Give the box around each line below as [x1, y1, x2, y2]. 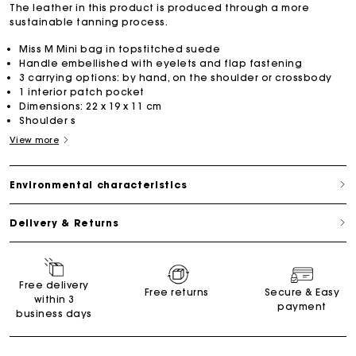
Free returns [144, 285, 212, 298]
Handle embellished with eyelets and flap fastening [19, 56, 302, 69]
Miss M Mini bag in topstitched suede [19, 42, 220, 55]
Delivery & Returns [10, 216, 119, 229]
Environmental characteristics [10, 178, 188, 191]
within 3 [33, 292, 75, 305]
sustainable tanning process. [10, 15, 168, 28]
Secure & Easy [264, 285, 340, 298]
